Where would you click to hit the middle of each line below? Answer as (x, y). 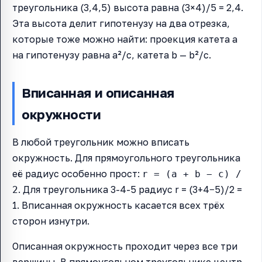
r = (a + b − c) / (192, 174)
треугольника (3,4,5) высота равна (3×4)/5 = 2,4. (128, 8)
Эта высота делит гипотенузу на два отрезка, (121, 24)
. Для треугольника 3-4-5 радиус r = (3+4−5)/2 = (130, 190)
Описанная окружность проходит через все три (125, 247)
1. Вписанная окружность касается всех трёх (118, 206)
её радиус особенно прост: (77, 174)
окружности (61, 115)
